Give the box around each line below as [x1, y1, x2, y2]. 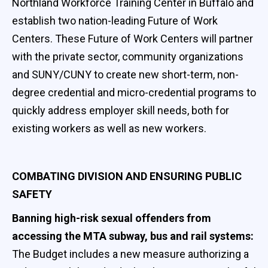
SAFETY [12, 187, 52, 200]
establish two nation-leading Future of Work [12, 14, 218, 27]
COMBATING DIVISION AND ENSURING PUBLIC [12, 169, 242, 182]
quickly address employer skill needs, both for [12, 103, 229, 117]
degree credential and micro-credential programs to [12, 86, 256, 99]
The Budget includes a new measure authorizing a [12, 247, 249, 260]
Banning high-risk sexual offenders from [12, 211, 211, 224]
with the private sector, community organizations [12, 50, 243, 63]
